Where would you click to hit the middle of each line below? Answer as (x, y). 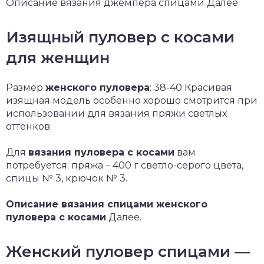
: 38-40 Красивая (191, 88)
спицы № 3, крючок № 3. (67, 178)
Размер (26, 88)
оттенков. (29, 126)
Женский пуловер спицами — (128, 252)
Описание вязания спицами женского (107, 204)
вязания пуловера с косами (101, 152)
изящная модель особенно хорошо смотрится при (132, 100)
